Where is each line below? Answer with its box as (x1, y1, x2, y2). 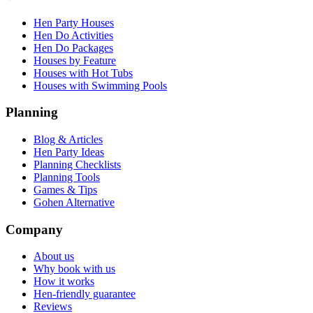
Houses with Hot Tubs (34, 66, 133, 79)
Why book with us (34, 263, 115, 275)
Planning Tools (34, 171, 100, 183)
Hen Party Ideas (34, 146, 104, 158)
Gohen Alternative (34, 196, 115, 208)
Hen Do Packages (34, 41, 113, 54)
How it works (34, 275, 94, 288)
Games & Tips (34, 184, 97, 196)
